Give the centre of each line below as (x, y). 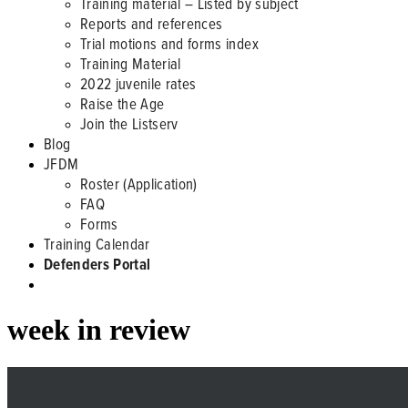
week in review (99, 330)
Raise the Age (122, 103)
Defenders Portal (97, 264)
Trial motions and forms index (169, 43)
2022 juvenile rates (138, 83)
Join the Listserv (129, 123)
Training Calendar (97, 244)
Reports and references (152, 23)
